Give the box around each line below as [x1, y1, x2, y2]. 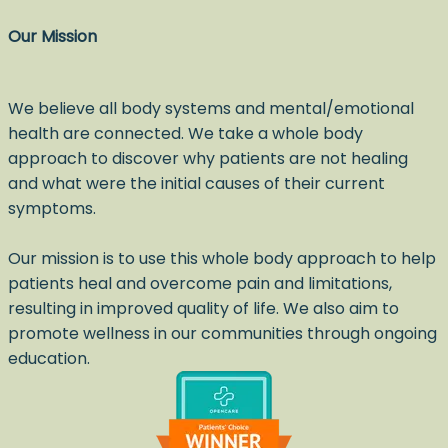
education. [8, 346, 94, 370]
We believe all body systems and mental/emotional [8, 96, 414, 120]
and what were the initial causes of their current [8, 171, 385, 195]
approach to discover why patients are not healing [8, 146, 408, 170]
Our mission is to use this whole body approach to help [8, 246, 436, 270]
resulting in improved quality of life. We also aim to [8, 296, 399, 320]
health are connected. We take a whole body [8, 121, 363, 145]
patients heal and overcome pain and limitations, [8, 271, 392, 295]
